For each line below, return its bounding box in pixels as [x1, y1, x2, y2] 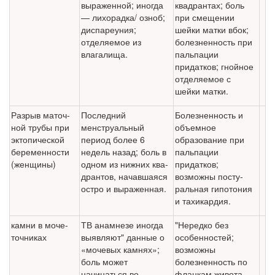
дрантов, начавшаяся [81, 170, 168, 183]
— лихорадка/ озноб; [81, 11, 165, 24]
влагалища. [81, 48, 128, 61]
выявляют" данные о [81, 231, 165, 244]
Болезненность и [175, 109, 243, 122]
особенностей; [175, 231, 234, 244]
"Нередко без [175, 219, 228, 231]
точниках [11, 231, 47, 244]
